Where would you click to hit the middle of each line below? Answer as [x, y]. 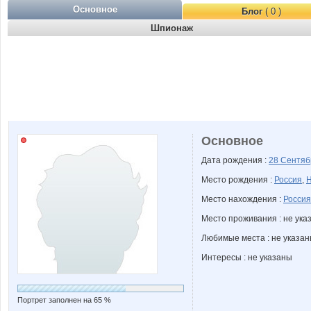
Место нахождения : [242, 199]
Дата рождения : [235, 160]
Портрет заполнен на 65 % [64, 300]
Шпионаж [171, 28]
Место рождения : [238, 180]
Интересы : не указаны [247, 258]
